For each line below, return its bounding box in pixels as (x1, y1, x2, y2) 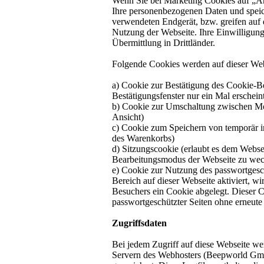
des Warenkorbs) (112, 133, 174, 144)
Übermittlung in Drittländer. (112, 38, 215, 48)
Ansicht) (112, 112, 144, 123)
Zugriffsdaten (112, 218, 167, 229)
